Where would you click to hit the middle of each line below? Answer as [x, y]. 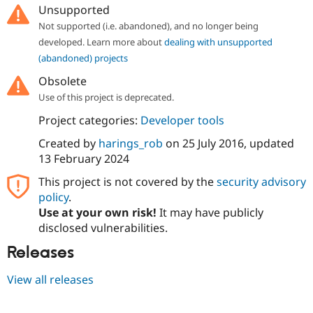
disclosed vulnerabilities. [103, 227]
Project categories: [89, 120]
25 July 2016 [213, 143]
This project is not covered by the [127, 181]
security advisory [261, 181]
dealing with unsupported [218, 42]
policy [53, 197]
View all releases [50, 280]
